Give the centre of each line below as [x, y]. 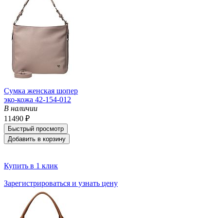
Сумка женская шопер [41, 91]
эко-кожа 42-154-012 [37, 99]
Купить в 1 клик [31, 165]
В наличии [21, 108]
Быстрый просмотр [36, 128]
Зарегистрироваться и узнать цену [61, 183]
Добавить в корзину [37, 139]
